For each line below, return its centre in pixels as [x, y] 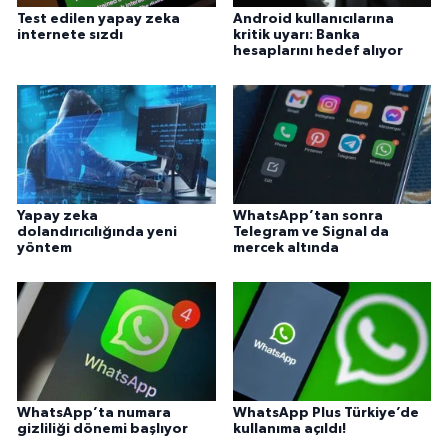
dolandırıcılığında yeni [97, 232]
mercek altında [285, 248]
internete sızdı [70, 35]
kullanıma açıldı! [289, 428]
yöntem [44, 248]
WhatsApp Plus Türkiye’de [325, 412]
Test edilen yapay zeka [98, 19]
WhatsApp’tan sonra [307, 216]
